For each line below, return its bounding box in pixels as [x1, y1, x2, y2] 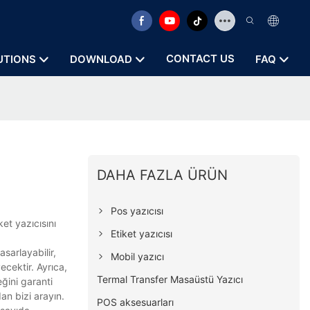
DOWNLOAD [70, 53, 132, 66]
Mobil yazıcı [111, 250, 165, 262]
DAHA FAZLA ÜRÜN [97, 166, 228, 183]
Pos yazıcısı [111, 204, 164, 217]
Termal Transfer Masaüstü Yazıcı [97, 273, 244, 285]
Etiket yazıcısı [111, 227, 173, 239]
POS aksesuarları [97, 295, 174, 308]
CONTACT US [166, 52, 235, 65]
